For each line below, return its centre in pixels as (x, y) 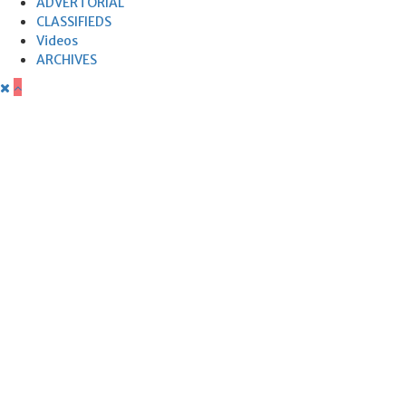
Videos (57, 40)
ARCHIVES (67, 59)
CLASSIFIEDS (74, 21)
